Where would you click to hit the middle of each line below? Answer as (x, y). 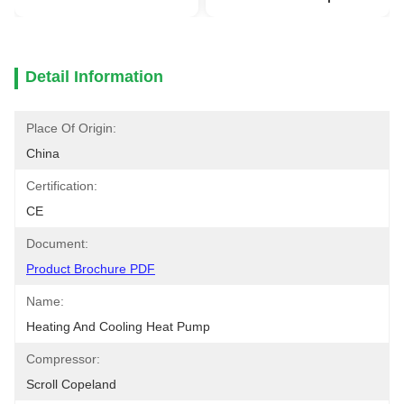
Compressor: (63, 359)
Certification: (62, 186)
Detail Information (94, 77)
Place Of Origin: (71, 128)
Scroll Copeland (71, 384)
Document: (57, 243)
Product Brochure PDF (91, 269)
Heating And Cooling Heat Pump (118, 326)
